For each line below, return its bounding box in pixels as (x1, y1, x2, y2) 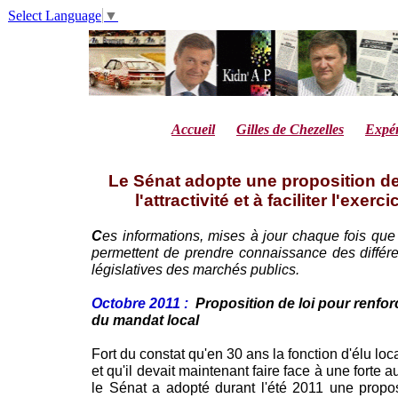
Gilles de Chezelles (236, 122, 344, 138)
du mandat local (92, 312, 199, 329)
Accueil (171, 122, 215, 138)
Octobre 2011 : (92, 295, 195, 312)
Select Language (8, 8, 101, 24)
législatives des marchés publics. (92, 261, 299, 278)
